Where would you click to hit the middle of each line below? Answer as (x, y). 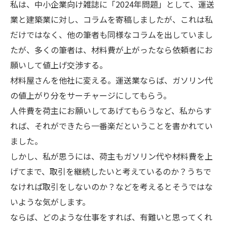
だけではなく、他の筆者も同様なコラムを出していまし (111, 34)
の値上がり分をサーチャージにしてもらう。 (91, 95)
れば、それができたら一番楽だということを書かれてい (111, 126)
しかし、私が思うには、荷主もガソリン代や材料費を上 (111, 156)
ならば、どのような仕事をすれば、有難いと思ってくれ (111, 217)
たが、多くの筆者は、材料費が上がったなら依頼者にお (111, 50)
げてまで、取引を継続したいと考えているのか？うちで (111, 171)
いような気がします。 (50, 202)
